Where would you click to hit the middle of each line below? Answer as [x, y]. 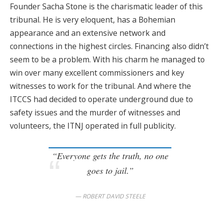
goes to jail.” [110, 171]
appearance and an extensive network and [88, 33]
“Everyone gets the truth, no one [110, 156]
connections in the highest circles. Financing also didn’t [109, 46]
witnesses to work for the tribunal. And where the [100, 86]
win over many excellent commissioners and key [97, 73]
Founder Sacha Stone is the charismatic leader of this [106, 7]
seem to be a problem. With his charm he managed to [107, 60]
